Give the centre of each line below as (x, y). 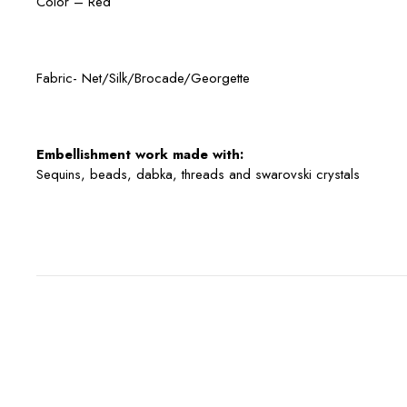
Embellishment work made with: (140, 154)
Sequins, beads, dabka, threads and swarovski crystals (198, 174)
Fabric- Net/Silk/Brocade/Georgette (143, 78)
